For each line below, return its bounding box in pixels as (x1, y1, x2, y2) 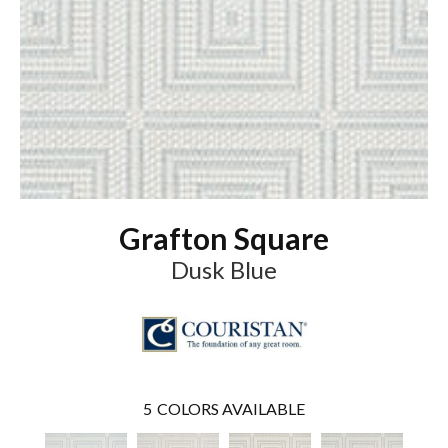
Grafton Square (119, 219, 329, 256)
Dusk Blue (171, 254, 277, 284)
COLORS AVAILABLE (157, 398, 305, 418)
